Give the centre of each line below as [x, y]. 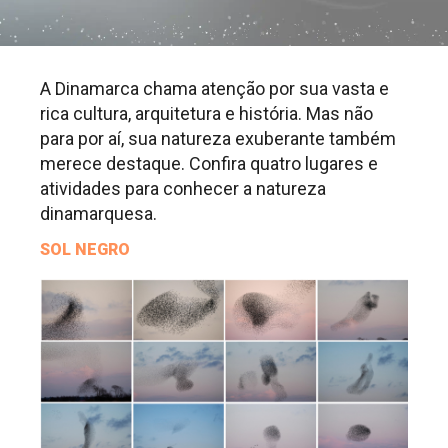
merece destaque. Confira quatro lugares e [209, 163]
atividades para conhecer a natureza [183, 188]
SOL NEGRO [85, 250]
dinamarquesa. [104, 213]
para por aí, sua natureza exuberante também [218, 138]
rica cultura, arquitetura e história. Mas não [206, 113]
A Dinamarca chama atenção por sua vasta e [214, 88]
